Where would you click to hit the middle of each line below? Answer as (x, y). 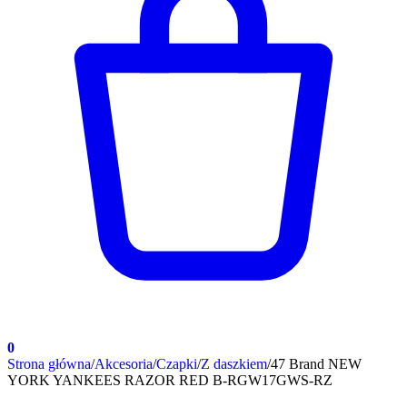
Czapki (177, 364)
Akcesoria (124, 364)
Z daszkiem (234, 364)
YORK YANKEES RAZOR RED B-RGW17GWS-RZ (170, 380)
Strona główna (49, 364)
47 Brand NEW (316, 364)
